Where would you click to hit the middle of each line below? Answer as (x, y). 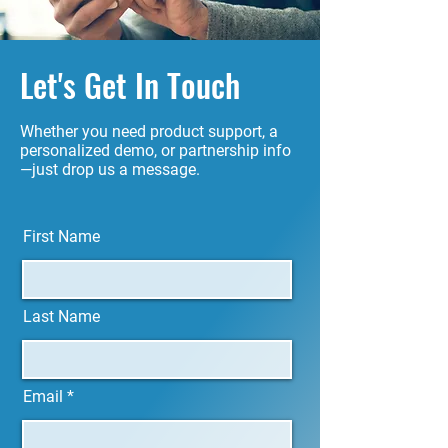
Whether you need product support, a (149, 131)
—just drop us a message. (110, 169)
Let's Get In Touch (130, 84)
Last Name (61, 316)
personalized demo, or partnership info (155, 150)
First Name (61, 236)
